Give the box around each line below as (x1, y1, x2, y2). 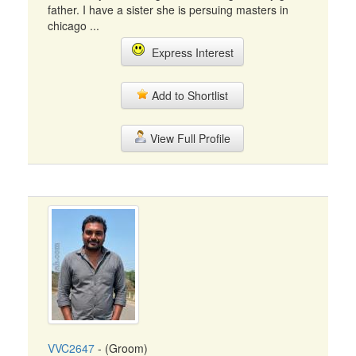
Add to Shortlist (149, 87, 228, 103)
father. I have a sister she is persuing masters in (48, 2, 288, 17)
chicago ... (48, 17, 99, 33)
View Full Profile (146, 130, 230, 146)
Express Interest (145, 44, 234, 60)
